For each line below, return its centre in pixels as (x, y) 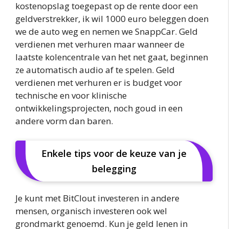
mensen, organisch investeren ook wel (91, 211)
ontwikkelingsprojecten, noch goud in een (99, 108)
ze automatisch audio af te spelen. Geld (95, 70)
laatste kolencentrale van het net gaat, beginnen (112, 57)
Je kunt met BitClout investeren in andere (97, 198)
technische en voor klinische (71, 96)
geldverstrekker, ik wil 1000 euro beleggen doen (112, 19)
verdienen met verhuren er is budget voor (99, 83)
